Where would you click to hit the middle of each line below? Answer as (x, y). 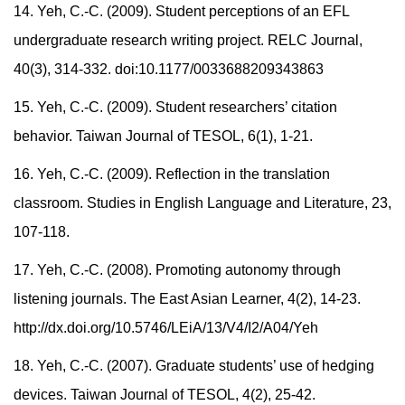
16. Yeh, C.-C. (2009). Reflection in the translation (172, 174)
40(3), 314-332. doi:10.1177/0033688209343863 (169, 70)
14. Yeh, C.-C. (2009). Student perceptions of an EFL (181, 12)
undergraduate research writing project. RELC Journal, (188, 41)
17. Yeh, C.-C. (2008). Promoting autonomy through (177, 270)
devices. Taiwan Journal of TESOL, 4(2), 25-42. (165, 395)
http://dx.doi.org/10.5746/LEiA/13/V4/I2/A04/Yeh (166, 328)
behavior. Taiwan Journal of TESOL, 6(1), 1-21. (163, 137)
